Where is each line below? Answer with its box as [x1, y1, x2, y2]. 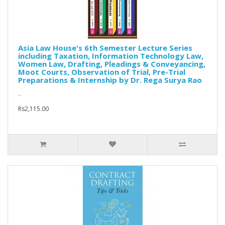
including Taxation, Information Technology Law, [18, 51, 203, 61]
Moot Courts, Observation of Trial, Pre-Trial [18, 67, 185, 77]
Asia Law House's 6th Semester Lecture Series [18, 43, 192, 53]
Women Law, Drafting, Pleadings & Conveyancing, [18, 59, 205, 69]
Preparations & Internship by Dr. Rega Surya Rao [18, 75, 202, 85]
